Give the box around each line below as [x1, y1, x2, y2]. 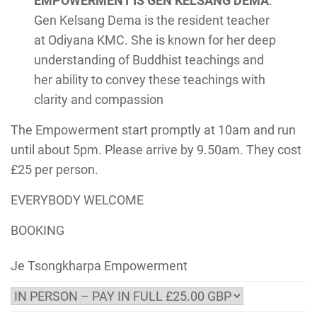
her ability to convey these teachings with [34, 72, 266, 87]
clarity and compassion [34, 92, 164, 107]
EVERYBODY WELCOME [11, 192, 144, 207]
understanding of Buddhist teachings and [34, 52, 265, 67]
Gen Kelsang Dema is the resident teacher [34, 13, 270, 28]
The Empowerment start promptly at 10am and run [11, 122, 296, 137]
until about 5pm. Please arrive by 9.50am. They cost [11, 142, 301, 157]
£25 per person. [11, 162, 98, 177]
